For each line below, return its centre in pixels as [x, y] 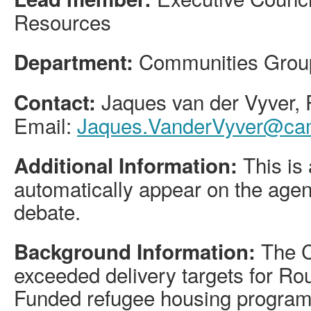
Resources [62, 22]
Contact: [58, 102]
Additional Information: [126, 166]
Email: [45, 125]
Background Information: [135, 252]
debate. [47, 211]
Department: [76, 62]
